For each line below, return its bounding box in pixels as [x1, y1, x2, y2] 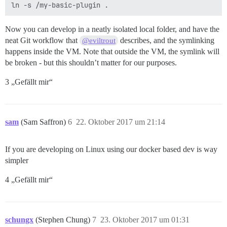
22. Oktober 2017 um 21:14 [76, 118, 165, 127]
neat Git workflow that [5, 36, 80, 45]
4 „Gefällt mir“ [5, 175, 53, 184]
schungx [5, 215, 33, 224]
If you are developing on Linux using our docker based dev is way [5, 145, 217, 154]
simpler [5, 156, 28, 165]
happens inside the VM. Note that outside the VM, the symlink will [5, 47, 219, 56]
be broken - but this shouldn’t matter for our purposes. [5, 58, 177, 67]
